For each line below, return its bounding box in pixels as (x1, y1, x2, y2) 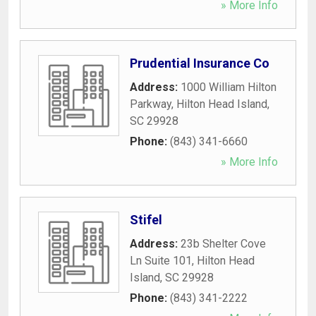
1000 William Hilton (181, 80, 276, 94)
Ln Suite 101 (130, 253, 192, 267)
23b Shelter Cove (181, 236, 266, 250)
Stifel (130, 212, 162, 227)
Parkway (130, 97, 171, 111)
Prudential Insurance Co (130, 55, 269, 71)
